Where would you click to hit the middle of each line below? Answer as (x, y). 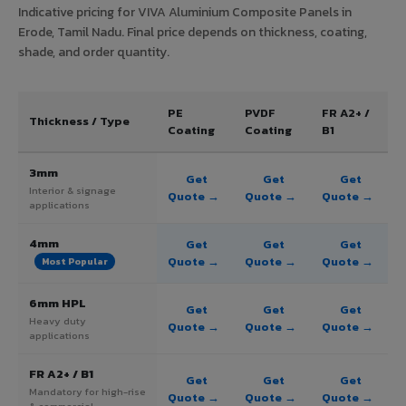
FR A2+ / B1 (61, 373)
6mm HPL (58, 303)
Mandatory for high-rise (87, 391)
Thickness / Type (79, 121)
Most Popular (75, 262)
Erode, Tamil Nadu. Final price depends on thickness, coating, (193, 32)
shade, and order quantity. (94, 52)
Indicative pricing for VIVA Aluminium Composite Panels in (185, 12)
